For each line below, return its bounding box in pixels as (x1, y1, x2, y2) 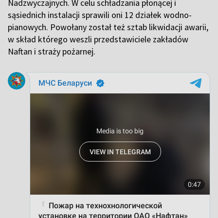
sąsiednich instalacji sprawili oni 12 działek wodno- (8, 9, 192, 20)
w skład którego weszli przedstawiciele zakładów (8, 33, 188, 45)
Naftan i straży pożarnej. (8, 45, 97, 57)
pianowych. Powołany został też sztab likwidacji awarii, (8, 21, 208, 33)
